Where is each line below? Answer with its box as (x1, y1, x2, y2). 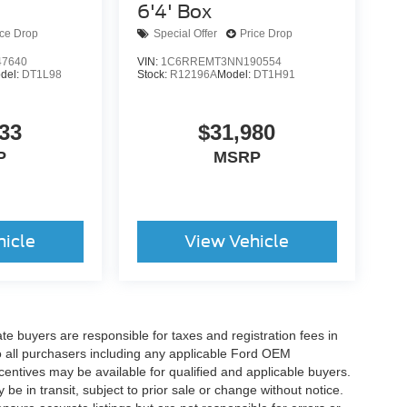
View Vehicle (184, 231, 290, 251)
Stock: (136, 67, 170, 81)
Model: (216, 67, 253, 81)
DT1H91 (253, 67, 295, 81)
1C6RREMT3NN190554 (160, 55, 282, 68)
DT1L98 (22, 67, 63, 81)
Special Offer (153, 27, 217, 41)
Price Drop (239, 27, 293, 41)
